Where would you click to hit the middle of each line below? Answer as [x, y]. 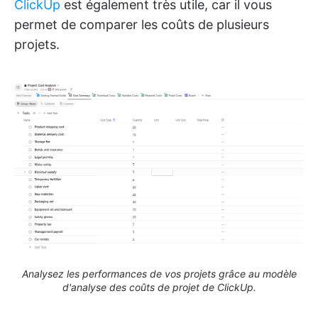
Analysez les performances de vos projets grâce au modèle [159, 274]
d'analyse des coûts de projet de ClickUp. [159, 287]
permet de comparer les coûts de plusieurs [142, 24]
